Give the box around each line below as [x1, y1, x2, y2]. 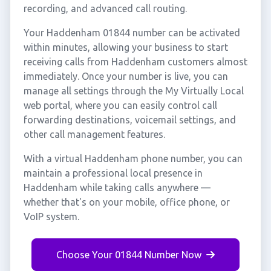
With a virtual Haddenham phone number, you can [23, 153, 243, 164]
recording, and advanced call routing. [23, 3, 187, 14]
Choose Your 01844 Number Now [56, 249, 201, 260]
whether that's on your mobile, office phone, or [23, 197, 230, 207]
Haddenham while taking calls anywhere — [23, 182, 211, 193]
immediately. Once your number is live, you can [23, 71, 228, 82]
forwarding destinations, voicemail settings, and [23, 114, 236, 125]
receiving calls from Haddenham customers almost [23, 56, 247, 67]
